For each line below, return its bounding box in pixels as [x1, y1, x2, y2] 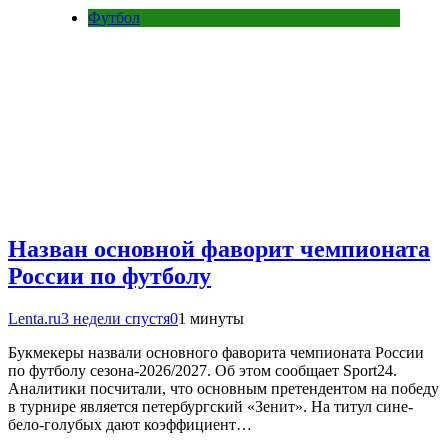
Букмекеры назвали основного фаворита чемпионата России [8, 343, 424, 361]
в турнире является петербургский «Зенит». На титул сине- [8, 397, 413, 415]
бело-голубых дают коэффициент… [8, 415, 252, 433]
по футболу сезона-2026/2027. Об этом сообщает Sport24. [8, 361, 397, 379]
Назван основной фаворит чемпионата [8, 235, 430, 262]
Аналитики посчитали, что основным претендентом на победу [8, 379, 439, 397]
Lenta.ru [8, 309, 61, 327]
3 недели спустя [61, 309, 170, 327]
